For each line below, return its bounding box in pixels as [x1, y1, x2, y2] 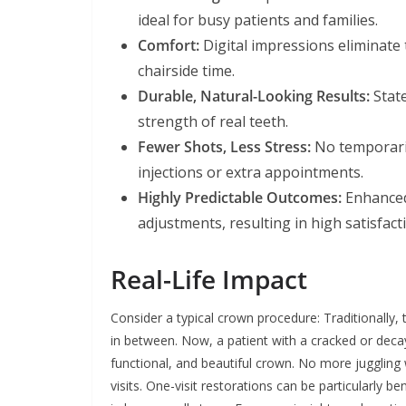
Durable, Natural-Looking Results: [138, 85, 370, 106]
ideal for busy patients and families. [138, 9, 378, 30]
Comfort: [138, 34, 199, 55]
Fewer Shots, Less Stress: [138, 136, 311, 157]
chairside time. [138, 60, 235, 81]
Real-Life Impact [111, 261, 307, 296]
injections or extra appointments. [138, 161, 363, 182]
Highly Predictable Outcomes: [138, 187, 342, 208]
